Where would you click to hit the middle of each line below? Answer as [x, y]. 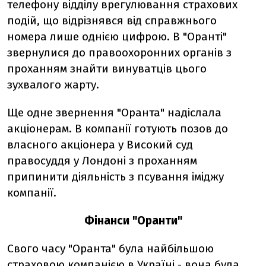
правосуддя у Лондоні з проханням [102, 161]
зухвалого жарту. [53, 85]
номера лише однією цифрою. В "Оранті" [117, 37]
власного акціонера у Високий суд [100, 145]
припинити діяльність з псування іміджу [115, 177]
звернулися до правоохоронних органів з [119, 53]
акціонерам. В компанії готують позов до [118, 129]
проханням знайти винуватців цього [107, 69]
